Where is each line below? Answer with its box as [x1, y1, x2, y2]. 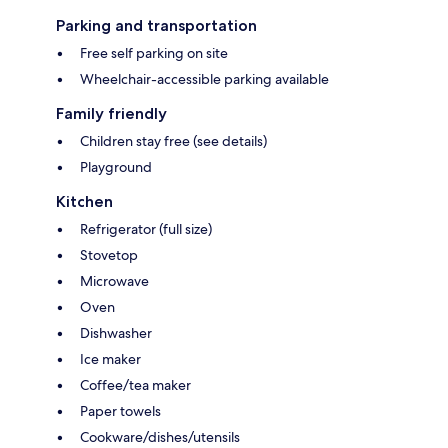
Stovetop [80, 246, 138, 265]
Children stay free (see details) [80, 132, 267, 151]
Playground [80, 158, 152, 177]
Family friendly [56, 104, 167, 124]
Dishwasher [80, 324, 152, 343]
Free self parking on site [80, 44, 228, 63]
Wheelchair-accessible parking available [80, 70, 329, 89]
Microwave [80, 272, 149, 291]
